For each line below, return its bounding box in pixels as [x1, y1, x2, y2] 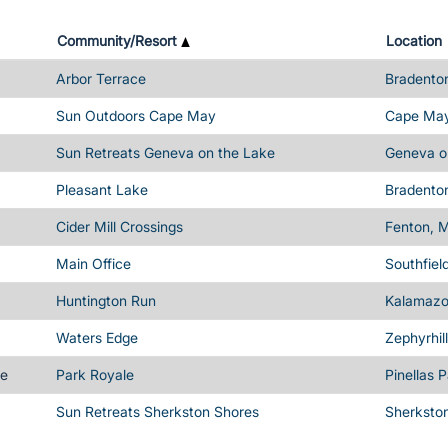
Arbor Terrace [56, 70, 146, 87]
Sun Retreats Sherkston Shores [56, 403, 259, 420]
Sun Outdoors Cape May [56, 107, 216, 124]
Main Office [56, 255, 131, 272]
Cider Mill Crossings [56, 218, 183, 235]
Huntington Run [56, 292, 156, 309]
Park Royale [56, 366, 134, 383]
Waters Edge [56, 329, 138, 346]
